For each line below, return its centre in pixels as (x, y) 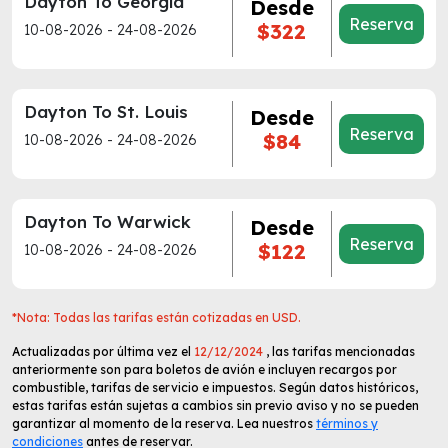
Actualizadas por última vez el (103, 351)
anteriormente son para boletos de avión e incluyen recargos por (204, 369)
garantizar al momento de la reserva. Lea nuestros (164, 423)
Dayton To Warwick (107, 221)
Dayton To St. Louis (106, 111)
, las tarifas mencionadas (339, 351)
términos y (347, 423)
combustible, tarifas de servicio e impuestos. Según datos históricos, (215, 387)
